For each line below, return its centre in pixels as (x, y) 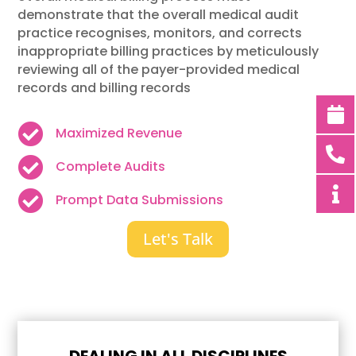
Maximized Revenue (118, 133)
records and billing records (104, 88)
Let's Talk (178, 239)
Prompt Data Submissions (139, 200)
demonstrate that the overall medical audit (159, 15)
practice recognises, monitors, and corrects (160, 33)
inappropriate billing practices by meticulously (168, 52)
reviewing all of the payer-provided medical (159, 70)
